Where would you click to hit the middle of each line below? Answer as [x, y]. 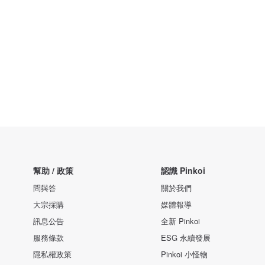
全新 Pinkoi [180, 221]
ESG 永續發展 [186, 237]
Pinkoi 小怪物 [184, 254]
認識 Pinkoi [183, 170]
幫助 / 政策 [53, 170]
